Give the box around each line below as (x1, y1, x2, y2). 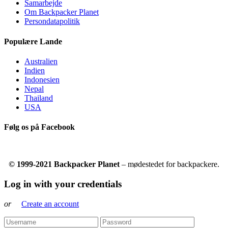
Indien (24, 66, 45, 75)
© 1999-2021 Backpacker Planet (9, 160, 120, 169)
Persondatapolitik (24, 17, 80, 26)
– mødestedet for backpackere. (120, 160, 219, 169)
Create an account (21, 199, 79, 208)
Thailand (24, 93, 53, 102)
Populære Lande (4, 37, 62, 46)
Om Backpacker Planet (24, 8, 99, 17)
